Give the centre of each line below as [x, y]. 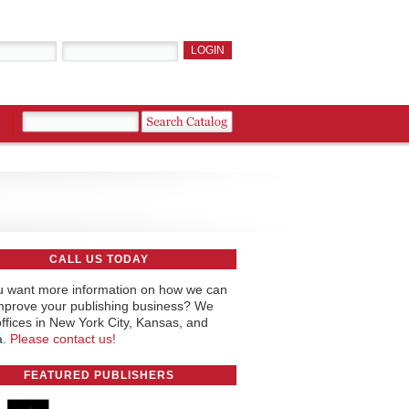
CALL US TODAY [99, 259]
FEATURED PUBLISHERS [99, 375]
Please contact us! [63, 339]
